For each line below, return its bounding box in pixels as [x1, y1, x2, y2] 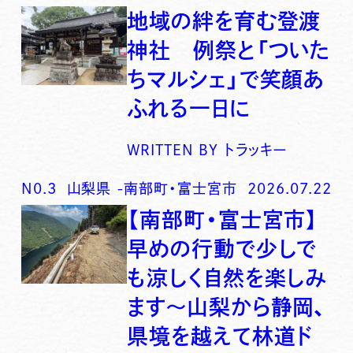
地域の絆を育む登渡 [127, 9, 321, 32]
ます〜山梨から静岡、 [127, 295, 327, 318]
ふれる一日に [127, 97, 251, 119]
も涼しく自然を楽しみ [127, 266, 327, 288]
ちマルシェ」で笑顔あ [127, 68, 325, 90]
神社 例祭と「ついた [127, 39, 331, 61]
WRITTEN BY [127, 142, 219, 157]
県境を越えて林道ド [127, 325, 314, 347]
